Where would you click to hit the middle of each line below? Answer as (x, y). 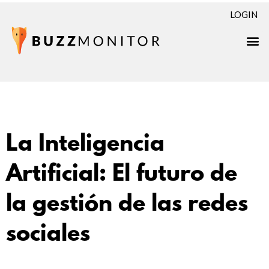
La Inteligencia (85, 145)
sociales (48, 235)
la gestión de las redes (127, 205)
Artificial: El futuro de (122, 175)
